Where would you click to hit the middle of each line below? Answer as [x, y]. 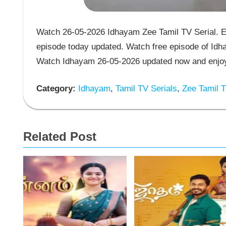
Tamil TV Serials [145, 89]
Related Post [60, 136]
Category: [56, 89]
